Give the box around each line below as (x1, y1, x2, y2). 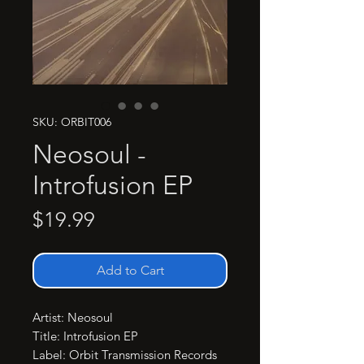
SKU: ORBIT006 (32, 115, 111, 129)
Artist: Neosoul (32, 310, 113, 325)
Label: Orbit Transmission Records (32, 347, 217, 362)
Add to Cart (96, 262, 164, 278)
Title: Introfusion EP (32, 328, 138, 344)
